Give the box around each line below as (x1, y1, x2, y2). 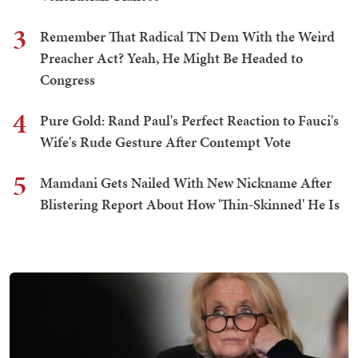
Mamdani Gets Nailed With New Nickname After (40, 173, 332, 193)
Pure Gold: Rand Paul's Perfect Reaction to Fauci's (40, 110, 339, 131)
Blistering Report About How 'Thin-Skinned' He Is (40, 194, 340, 215)
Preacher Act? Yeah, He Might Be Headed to (40, 48, 303, 69)
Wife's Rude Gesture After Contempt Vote (40, 132, 291, 153)
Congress (40, 70, 95, 90)
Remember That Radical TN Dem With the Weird (40, 26, 335, 47)
